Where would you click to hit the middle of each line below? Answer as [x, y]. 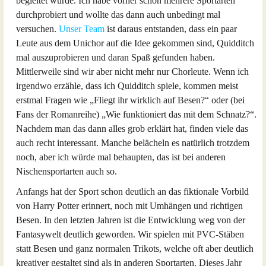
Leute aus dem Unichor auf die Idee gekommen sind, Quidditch [135, 43]
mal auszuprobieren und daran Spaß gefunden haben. [115, 57]
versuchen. [37, 29]
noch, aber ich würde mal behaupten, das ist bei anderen [121, 157]
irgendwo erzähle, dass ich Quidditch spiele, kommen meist [127, 86]
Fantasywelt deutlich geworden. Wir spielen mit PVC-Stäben [130, 234]
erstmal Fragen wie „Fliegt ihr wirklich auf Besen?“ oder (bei [130, 100]
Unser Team [82, 29]
